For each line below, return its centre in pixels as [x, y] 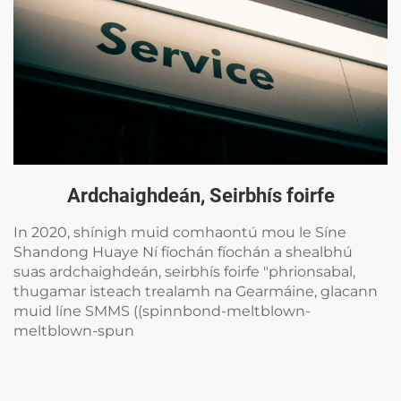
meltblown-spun [74, 330]
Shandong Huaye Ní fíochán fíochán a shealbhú [183, 252]
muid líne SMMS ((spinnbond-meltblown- [162, 311]
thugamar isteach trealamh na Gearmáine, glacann [196, 291]
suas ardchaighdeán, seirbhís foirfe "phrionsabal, [184, 271]
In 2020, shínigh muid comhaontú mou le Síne [180, 232]
